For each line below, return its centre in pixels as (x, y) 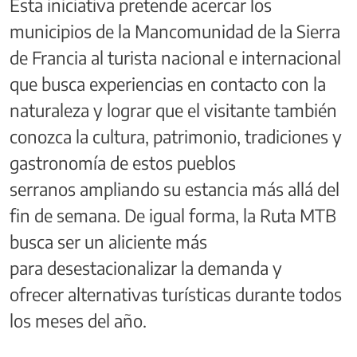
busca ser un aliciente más (108, 241)
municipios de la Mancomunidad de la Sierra (175, 31)
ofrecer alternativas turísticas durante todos (176, 294)
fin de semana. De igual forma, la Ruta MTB (173, 215)
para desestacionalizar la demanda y (146, 267)
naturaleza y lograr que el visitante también (173, 110)
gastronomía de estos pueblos (123, 162)
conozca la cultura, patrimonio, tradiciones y (176, 136)
